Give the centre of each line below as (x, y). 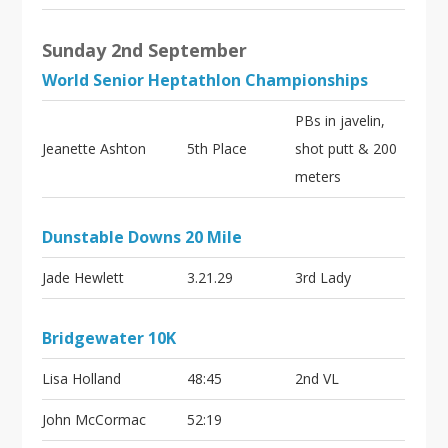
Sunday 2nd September (145, 50)
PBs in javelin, (340, 120)
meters (318, 176)
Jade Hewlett (83, 277)
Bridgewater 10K (109, 338)
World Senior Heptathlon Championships (205, 80)
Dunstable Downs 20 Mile (142, 237)
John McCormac (94, 419)
